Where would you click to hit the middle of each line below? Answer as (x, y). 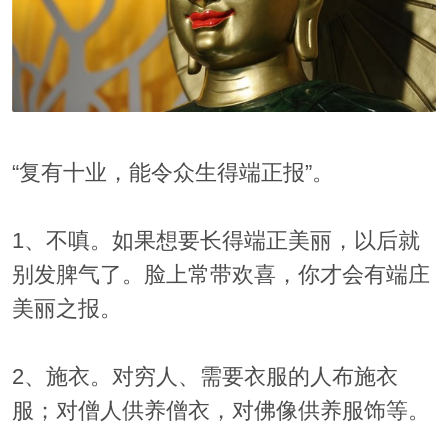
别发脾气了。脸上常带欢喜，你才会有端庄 (220, 275)
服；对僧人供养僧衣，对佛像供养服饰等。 (220, 411)
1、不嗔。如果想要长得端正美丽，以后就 (215, 241)
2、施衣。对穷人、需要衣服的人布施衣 (204, 377)
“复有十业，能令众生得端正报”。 (172, 173)
